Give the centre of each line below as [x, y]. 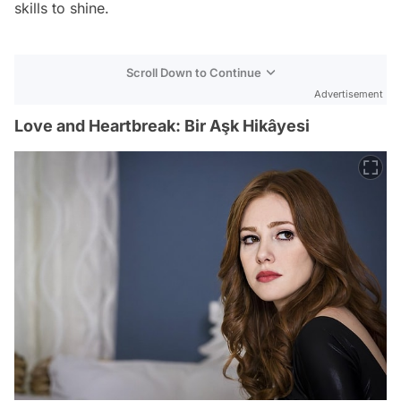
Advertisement [349, 94]
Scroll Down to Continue [194, 73]
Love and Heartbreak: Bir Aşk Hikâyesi [162, 126]
